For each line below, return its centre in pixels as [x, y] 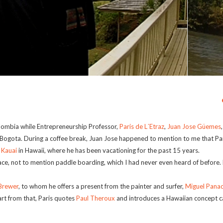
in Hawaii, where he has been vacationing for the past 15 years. [108, 150]
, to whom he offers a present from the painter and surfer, [102, 186]
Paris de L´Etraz [142, 126]
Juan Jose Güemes [194, 126]
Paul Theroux [96, 198]
